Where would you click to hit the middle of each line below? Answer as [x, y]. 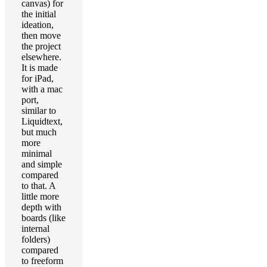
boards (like [44, 218]
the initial [39, 14]
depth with [41, 207]
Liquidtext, [42, 121]
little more [40, 196]
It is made [40, 68]
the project [41, 46]
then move [41, 35]
